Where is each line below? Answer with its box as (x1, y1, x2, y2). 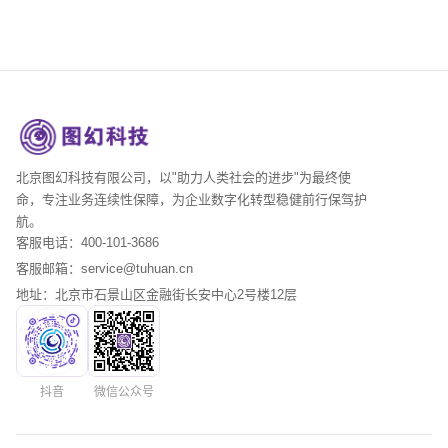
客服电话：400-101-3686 (16, 235, 159, 251)
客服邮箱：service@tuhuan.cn (16, 261, 193, 277)
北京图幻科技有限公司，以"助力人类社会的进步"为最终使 (16, 170, 351, 186)
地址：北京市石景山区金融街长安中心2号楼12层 (16, 287, 297, 303)
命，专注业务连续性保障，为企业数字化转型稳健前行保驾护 (16, 192, 367, 208)
